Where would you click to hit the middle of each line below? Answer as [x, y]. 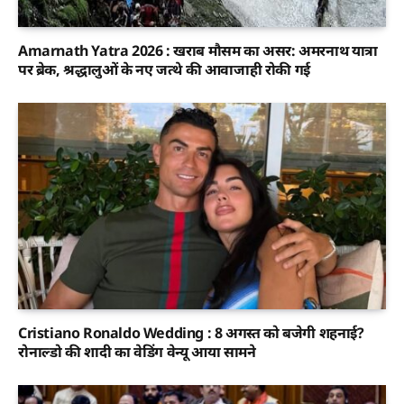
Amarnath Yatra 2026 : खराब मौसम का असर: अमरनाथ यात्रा [198, 50]
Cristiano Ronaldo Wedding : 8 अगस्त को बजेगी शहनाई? [191, 333]
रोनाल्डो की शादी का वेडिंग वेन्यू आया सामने [137, 352]
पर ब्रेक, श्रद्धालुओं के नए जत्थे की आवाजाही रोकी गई [164, 69]
